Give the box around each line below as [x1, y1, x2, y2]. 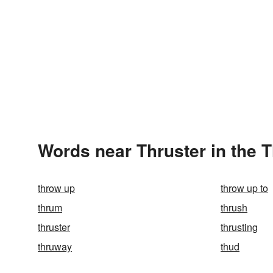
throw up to [221, 181, 268, 195]
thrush [221, 200, 247, 214]
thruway [38, 239, 72, 253]
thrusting [221, 220, 258, 234]
